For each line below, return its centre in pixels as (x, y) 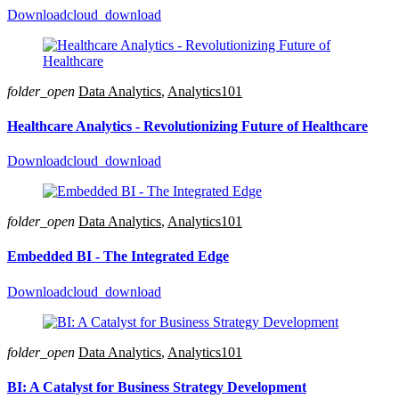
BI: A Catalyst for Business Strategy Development (157, 387)
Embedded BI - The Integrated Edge (118, 256)
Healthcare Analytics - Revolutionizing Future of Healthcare (187, 126)
